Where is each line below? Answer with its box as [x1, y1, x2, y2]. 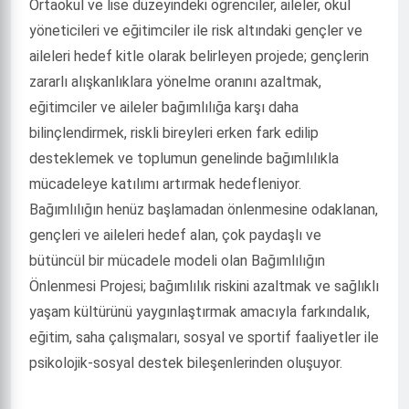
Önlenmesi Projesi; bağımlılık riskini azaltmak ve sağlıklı [29, 278, 379, 295]
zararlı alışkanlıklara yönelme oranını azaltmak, [29, 73, 321, 90]
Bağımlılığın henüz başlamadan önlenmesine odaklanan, [29, 201, 378, 218]
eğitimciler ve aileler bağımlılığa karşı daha [29, 99, 299, 116]
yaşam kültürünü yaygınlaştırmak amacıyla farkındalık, [29, 303, 370, 320]
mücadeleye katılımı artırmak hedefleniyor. [29, 175, 305, 193]
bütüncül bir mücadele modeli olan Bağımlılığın [29, 252, 325, 269]
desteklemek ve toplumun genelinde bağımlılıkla [29, 150, 339, 167]
